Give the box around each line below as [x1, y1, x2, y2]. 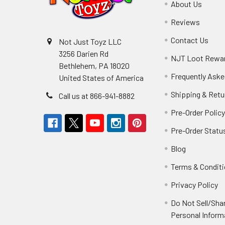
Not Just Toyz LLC [59, 37, 122, 47]
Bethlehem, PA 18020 [59, 61, 130, 71]
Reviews [171, 17, 200, 27]
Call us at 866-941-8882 [59, 91, 135, 101]
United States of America [59, 73, 144, 83]
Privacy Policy [171, 180, 218, 190]
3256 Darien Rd [59, 49, 108, 59]
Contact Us [171, 35, 209, 45]
